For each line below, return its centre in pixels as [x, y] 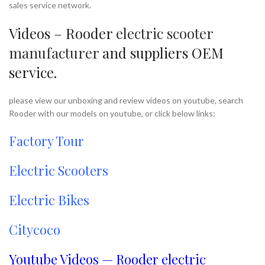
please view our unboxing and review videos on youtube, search [126, 100]
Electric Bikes [49, 200]
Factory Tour [46, 141]
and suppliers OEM [161, 53]
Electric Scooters [59, 170]
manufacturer [54, 53]
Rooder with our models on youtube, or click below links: [112, 113]
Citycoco [35, 230]
